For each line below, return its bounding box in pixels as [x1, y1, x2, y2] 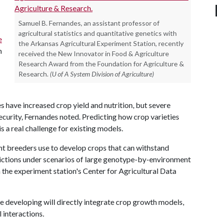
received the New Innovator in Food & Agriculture [18, 49, 169, 58]
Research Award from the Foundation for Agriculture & [18, 60, 184, 68]
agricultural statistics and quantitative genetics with [18, 29, 177, 37]
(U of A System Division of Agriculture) [50, 70, 154, 78]
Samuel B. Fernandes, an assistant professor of [18, 19, 159, 27]
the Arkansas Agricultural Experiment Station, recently [18, 39, 184, 47]
